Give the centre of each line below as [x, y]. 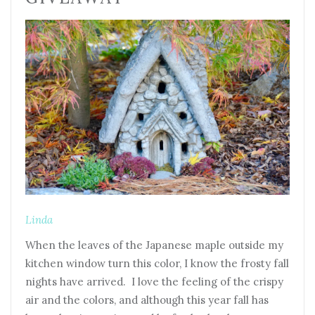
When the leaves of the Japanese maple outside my [154, 245]
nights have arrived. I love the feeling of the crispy [154, 282]
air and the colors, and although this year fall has [147, 300]
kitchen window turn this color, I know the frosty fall [157, 264]
